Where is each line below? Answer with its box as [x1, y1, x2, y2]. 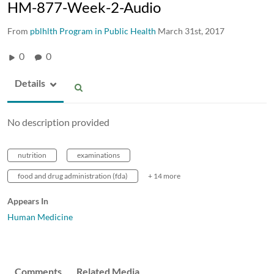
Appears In [7, 195, 48, 206]
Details [15, 76, 45, 89]
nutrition [18, 150, 46, 160]
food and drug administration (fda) [18, 171, 128, 180]
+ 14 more [148, 171, 180, 180]
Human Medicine [7, 211, 73, 222]
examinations [77, 150, 120, 160]
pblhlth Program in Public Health [30, 25, 156, 36]
